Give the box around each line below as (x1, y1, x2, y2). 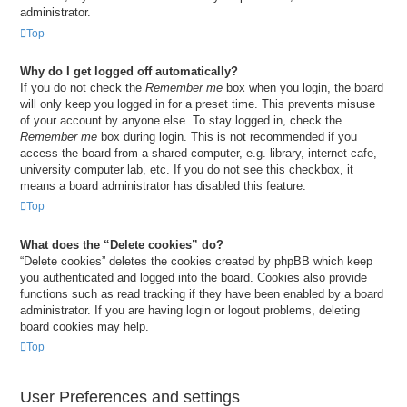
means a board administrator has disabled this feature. (20, 178, 306, 193)
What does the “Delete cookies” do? (20, 237, 223, 252)
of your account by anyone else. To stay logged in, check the (20, 113, 342, 127)
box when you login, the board (223, 80, 383, 94)
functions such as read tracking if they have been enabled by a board (20, 286, 383, 301)
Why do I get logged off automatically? (20, 64, 238, 78)
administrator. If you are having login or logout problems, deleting (20, 303, 360, 317)
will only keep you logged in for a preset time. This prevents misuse (20, 96, 375, 111)
